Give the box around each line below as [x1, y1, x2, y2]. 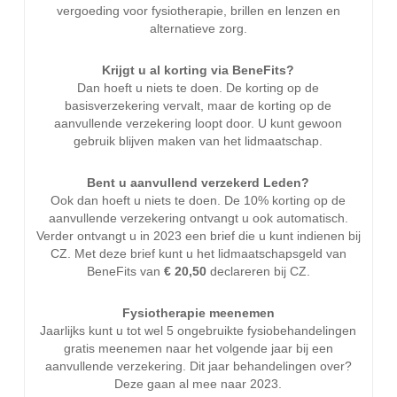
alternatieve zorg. [149, 21, 247, 35]
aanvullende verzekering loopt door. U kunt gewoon [54, 116, 343, 130]
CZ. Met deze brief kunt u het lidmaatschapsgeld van [50, 246, 346, 261]
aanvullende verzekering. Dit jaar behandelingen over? [44, 359, 352, 373]
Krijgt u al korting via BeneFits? [102, 63, 295, 77]
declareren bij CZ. [209, 264, 310, 278]
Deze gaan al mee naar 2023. [114, 377, 283, 391]
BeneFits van [86, 264, 164, 278]
